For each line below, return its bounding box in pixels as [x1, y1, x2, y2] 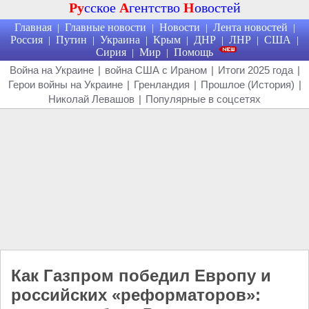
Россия [10, 34, 43, 46]
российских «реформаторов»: [11, 286, 261, 304]
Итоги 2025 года [217, 64, 293, 76]
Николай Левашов [48, 93, 134, 105]
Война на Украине [9, 64, 94, 76]
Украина [100, 34, 140, 46]
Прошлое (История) [200, 79, 295, 90]
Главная [14, 21, 52, 33]
